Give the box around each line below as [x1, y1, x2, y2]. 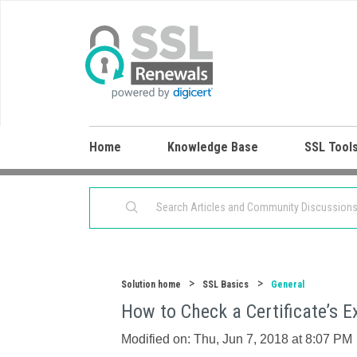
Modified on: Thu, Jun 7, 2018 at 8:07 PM [121, 332, 352, 346]
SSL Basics [202, 279, 249, 290]
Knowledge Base [167, 139, 258, 155]
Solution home [121, 279, 183, 290]
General [271, 279, 304, 290]
